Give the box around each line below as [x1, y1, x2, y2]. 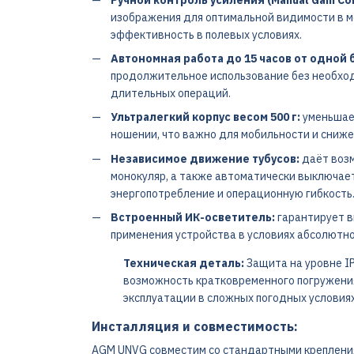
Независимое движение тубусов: [110, 151, 299, 166]
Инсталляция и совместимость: [91, 318, 298, 335]
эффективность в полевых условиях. [110, 27, 302, 42]
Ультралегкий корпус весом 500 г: [110, 110, 300, 125]
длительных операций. [110, 85, 231, 100]
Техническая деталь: [122, 256, 244, 271]
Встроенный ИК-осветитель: [110, 210, 275, 225]
